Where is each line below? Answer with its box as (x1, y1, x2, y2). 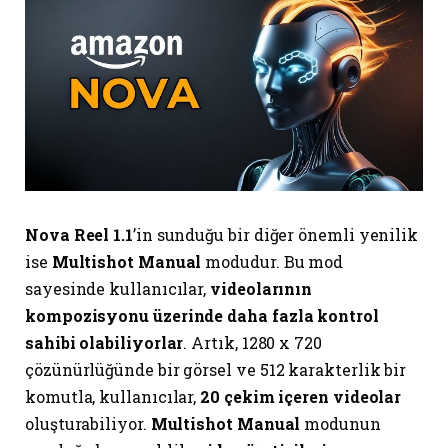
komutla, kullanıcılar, (25, 385, 201, 407)
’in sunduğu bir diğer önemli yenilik (132, 223, 419, 245)
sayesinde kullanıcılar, (25, 277, 211, 299)
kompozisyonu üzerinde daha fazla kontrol (25, 304, 379, 326)
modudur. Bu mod (201, 250, 344, 272)
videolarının (210, 277, 313, 299)
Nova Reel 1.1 (25, 223, 133, 245)
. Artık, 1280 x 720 (183, 331, 322, 353)
